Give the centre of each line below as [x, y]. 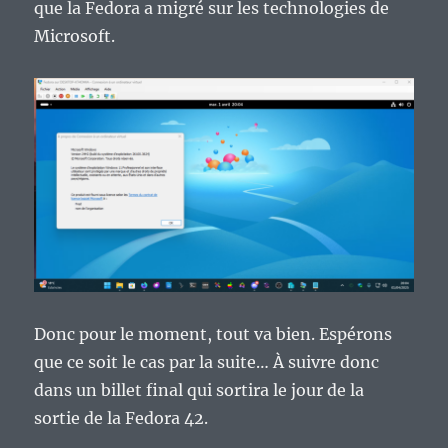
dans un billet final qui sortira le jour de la [199, 389]
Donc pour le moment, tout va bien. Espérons [213, 333]
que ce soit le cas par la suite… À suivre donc [207, 361]
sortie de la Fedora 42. [121, 417]
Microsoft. [75, 36]
